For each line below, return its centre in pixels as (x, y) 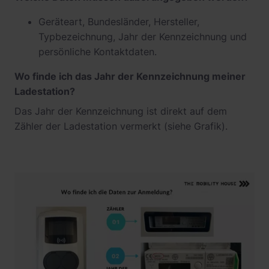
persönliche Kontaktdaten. (98, 52)
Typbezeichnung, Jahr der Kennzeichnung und (143, 37)
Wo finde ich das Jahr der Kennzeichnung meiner (130, 76)
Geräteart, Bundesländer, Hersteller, (119, 22)
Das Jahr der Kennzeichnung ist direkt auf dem (121, 111)
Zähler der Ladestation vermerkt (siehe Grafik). (121, 126)
